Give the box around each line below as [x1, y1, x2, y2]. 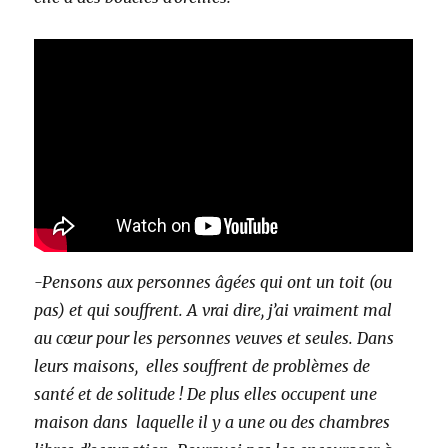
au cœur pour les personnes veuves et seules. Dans [34, 328, 395, 349]
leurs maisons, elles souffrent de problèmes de [34, 356, 371, 377]
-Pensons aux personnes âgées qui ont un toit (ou [34, 272, 393, 293]
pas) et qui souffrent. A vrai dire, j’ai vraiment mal [34, 300, 393, 321]
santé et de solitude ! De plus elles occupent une [34, 384, 378, 405]
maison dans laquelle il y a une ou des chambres [34, 412, 391, 433]
